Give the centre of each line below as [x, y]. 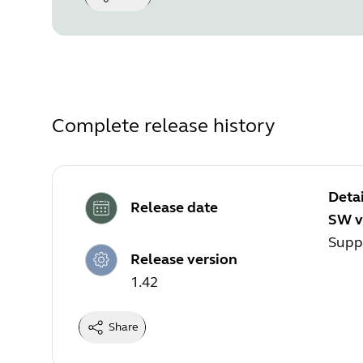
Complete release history [163, 126]
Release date [174, 208]
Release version [184, 260]
